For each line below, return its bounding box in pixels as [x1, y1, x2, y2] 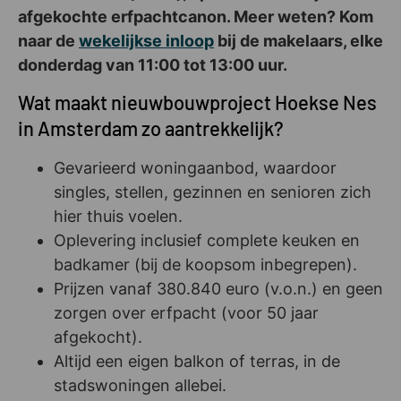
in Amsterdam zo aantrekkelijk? [18, 115, 284, 140]
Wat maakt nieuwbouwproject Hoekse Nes [18, 90, 377, 114]
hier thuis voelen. [54, 206, 183, 226]
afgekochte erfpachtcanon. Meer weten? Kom [18, 6, 373, 26]
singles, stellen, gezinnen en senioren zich [54, 182, 371, 201]
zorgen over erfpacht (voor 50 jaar [54, 303, 319, 322]
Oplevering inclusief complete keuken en [54, 230, 360, 250]
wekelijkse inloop [79, 30, 214, 50]
